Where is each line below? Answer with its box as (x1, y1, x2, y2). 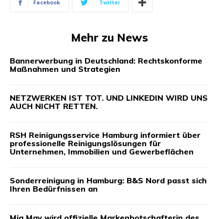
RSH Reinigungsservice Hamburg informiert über (10, 130, 200, 140)
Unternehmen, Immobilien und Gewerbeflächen (10, 146, 194, 156)
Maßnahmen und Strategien (10, 64, 120, 74)
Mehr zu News (71, 30, 148, 44)
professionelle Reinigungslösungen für (10, 138, 161, 148)
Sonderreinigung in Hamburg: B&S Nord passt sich (10, 175, 207, 185)
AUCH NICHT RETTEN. (10, 101, 98, 111)
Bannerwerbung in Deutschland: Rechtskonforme (10, 55, 202, 66)
